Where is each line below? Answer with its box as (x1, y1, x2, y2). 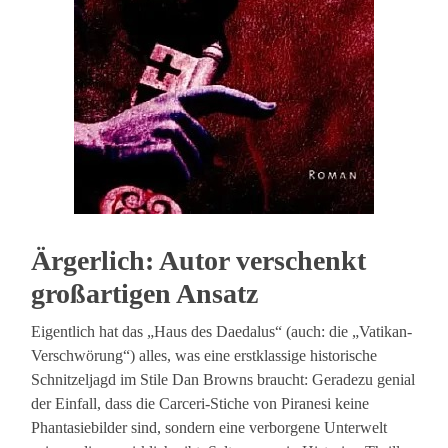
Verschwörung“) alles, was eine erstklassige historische (31, 347, 378, 365)
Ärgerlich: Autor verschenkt (31, 245, 367, 277)
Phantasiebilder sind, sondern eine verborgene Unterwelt (31, 419, 388, 437)
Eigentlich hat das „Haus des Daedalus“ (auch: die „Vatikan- (31, 323, 413, 341)
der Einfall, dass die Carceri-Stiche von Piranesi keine (31, 395, 370, 413)
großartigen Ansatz (31, 278, 259, 310)
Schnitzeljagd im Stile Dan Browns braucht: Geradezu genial (31, 371, 416, 389)
